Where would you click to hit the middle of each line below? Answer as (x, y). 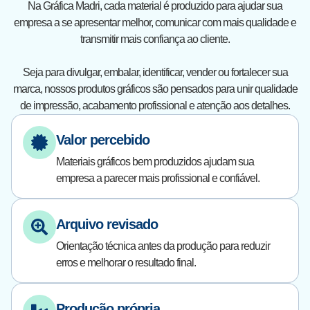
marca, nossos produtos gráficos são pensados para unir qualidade (155, 89)
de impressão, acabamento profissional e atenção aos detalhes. (155, 106)
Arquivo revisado (107, 224)
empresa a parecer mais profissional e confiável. (158, 178)
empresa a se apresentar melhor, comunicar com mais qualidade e (155, 22)
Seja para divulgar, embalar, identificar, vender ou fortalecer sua (155, 72)
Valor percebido (103, 140)
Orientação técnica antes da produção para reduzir (163, 246)
